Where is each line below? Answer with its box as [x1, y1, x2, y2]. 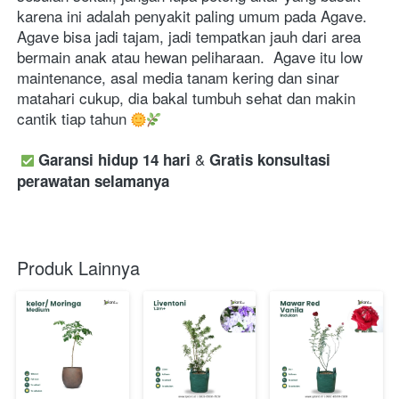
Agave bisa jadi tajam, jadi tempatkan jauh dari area [17, 25, 361, 48]
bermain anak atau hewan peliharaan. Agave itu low [17, 45, 362, 69]
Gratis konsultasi [209, 149, 330, 171]
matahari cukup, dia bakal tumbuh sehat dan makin [17, 86, 355, 110]
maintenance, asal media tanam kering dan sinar [17, 66, 339, 89]
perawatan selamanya [17, 170, 169, 192]
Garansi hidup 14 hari [38, 149, 191, 171]
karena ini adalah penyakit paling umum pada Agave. [17, 4, 367, 28]
